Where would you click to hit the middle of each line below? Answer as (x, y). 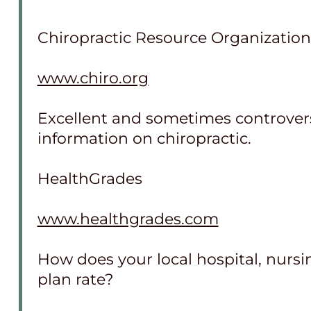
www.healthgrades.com (128, 218)
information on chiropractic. (144, 138)
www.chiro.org (93, 77)
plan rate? (75, 279)
